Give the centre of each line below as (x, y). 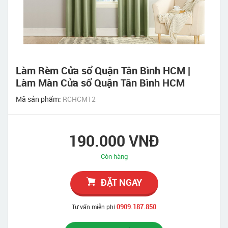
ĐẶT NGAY (121, 182)
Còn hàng (114, 156)
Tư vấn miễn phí (93, 206)
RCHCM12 (79, 99)
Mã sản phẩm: (39, 99)
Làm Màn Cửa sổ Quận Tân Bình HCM (100, 82)
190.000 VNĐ (114, 140)
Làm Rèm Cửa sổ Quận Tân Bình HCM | (103, 70)
